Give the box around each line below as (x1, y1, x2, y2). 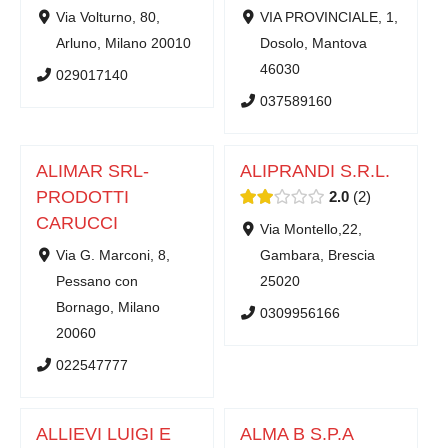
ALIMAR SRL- (36, 160, 149, 181)
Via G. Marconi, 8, (55, 247, 170, 263)
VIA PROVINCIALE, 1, (259, 10, 398, 26)
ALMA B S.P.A (240, 423, 354, 444)
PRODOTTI (36, 186, 129, 207)
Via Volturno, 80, (55, 10, 160, 26)
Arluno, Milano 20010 (55, 36, 191, 52)
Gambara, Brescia (259, 247, 375, 263)
